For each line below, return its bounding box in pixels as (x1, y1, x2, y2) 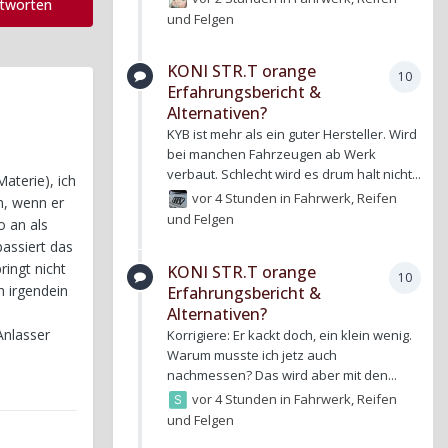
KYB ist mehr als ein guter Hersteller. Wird (167, 125, 417, 144)
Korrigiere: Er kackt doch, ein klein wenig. (167, 325, 412, 344)
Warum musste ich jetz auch (167, 345, 337, 364)
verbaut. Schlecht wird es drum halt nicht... (167, 165, 421, 184)
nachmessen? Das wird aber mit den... (167, 365, 397, 384)
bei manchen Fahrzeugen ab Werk (167, 145, 376, 164)
